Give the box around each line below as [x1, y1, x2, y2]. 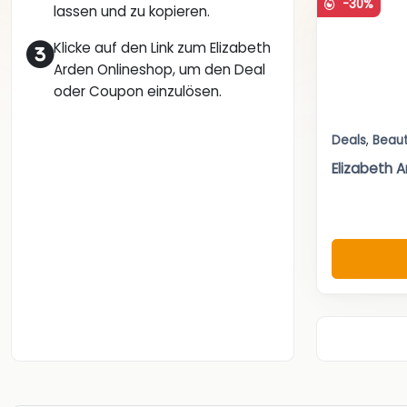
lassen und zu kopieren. [54, 2, 210, 22]
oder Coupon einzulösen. [54, 82, 222, 102]
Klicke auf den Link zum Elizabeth [54, 38, 271, 58]
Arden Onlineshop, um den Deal [54, 60, 265, 80]
